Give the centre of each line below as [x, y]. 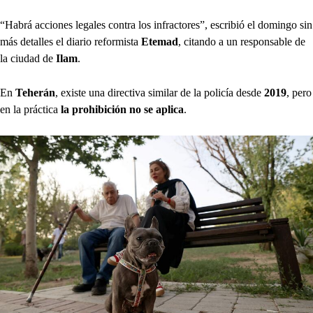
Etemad [160, 41]
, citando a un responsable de [242, 41]
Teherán [35, 92]
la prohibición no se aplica [122, 109]
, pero [299, 92]
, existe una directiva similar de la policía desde [160, 92]
